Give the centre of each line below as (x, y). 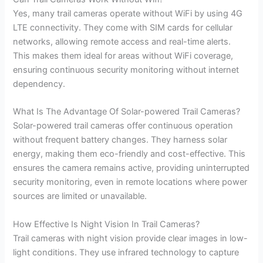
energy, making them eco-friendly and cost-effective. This (129, 154)
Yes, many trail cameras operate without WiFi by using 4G (128, 13)
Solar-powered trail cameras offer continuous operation (123, 126)
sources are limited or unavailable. (80, 196)
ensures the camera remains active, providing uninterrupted (131, 168)
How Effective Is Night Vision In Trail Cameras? (107, 224)
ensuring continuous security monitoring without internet (126, 70)
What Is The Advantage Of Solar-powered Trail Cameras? (127, 112)
